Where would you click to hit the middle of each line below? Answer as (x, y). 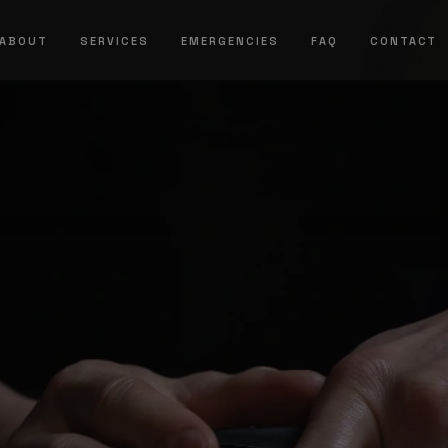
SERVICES (114, 40)
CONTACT (403, 40)
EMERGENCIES (230, 40)
